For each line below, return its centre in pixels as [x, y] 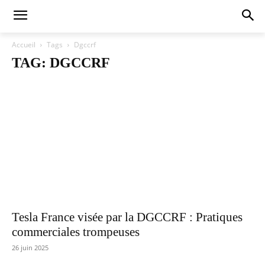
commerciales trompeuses [76, 232]
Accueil [24, 45]
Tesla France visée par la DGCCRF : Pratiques [127, 217]
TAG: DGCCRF [61, 63]
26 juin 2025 [30, 248]
